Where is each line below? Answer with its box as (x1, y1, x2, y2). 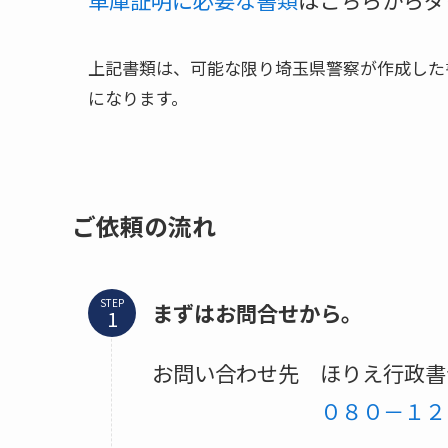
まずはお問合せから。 (152, 297, 362, 329)
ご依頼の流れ (72, 207, 216, 243)
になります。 (88, 85, 188, 111)
